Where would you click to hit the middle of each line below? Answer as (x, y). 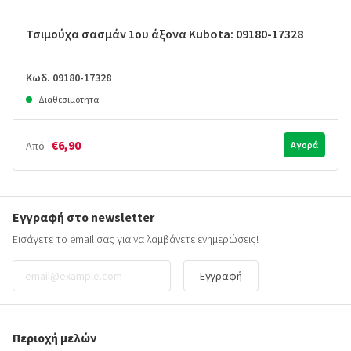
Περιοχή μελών (54, 338)
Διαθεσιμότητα (69, 100)
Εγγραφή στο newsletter (83, 217)
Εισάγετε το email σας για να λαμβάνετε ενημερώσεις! (136, 239)
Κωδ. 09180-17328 (69, 78)
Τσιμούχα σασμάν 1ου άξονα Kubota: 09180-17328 (165, 34)
